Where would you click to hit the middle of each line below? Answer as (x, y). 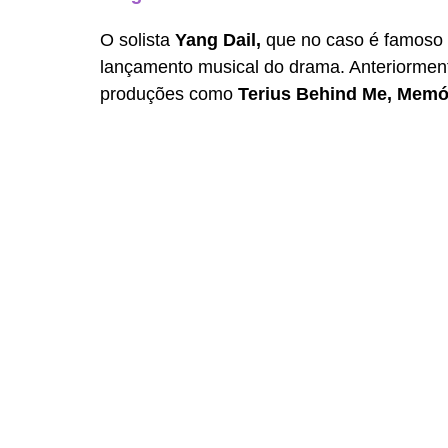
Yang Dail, (220, 40)
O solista (137, 40)
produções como (169, 94)
